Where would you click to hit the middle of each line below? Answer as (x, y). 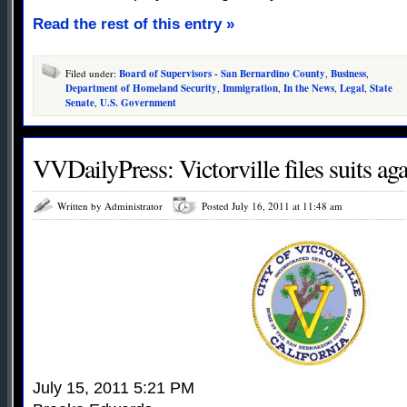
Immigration (250, 89)
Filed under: (92, 74)
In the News (309, 89)
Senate (80, 103)
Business (348, 74)
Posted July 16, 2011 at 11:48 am (272, 206)
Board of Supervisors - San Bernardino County (222, 74)
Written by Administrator (110, 206)
